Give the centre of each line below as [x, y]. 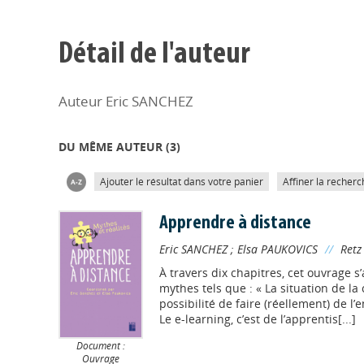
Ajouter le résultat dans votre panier [182, 182]
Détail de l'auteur [154, 55]
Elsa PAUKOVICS [277, 249]
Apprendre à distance [235, 223]
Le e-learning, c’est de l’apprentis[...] [257, 319]
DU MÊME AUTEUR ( [114, 147]
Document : [100, 346]
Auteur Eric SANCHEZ [126, 101]
